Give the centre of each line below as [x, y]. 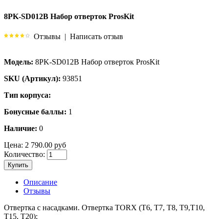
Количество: [24, 154]
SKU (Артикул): [32, 78]
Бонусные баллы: [35, 111]
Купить [18, 165]
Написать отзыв [97, 36]
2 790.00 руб [44, 145]
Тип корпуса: [27, 95]
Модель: [19, 62]
